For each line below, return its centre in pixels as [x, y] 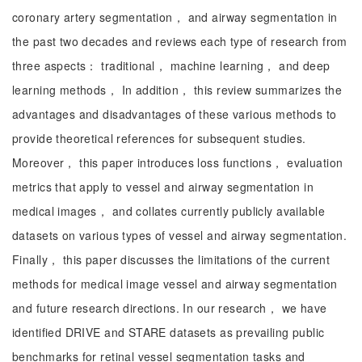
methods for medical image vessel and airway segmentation [175, 284]
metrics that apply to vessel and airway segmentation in [163, 187]
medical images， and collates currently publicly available [168, 211]
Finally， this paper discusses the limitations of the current [171, 259]
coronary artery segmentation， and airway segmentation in [175, 17]
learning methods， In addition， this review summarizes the [177, 90]
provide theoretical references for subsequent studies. [159, 138]
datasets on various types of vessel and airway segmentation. [180, 235]
